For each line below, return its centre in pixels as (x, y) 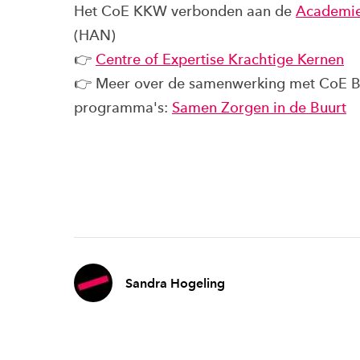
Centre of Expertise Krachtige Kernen (220, 59)
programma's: (123, 107)
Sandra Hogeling (175, 283)
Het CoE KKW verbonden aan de (185, 10)
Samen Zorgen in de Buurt (259, 107)
